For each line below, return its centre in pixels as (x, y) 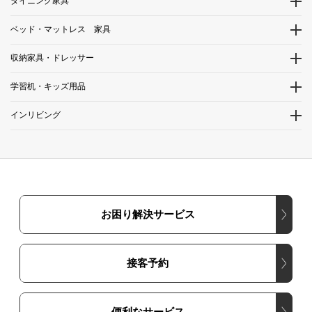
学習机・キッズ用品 (48, 87)
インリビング (36, 115)
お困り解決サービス (148, 214)
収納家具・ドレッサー (52, 58)
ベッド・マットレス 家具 (61, 30)
